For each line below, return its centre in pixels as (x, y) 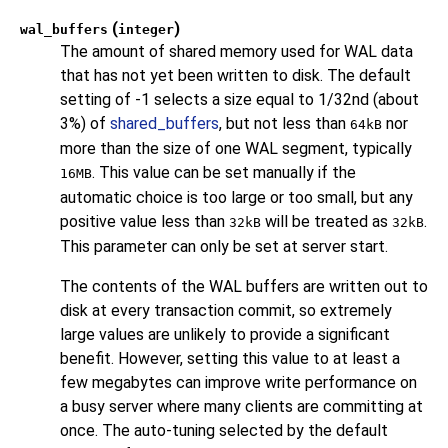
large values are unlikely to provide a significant (225, 335)
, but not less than (284, 124)
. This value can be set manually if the (224, 173)
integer (146, 30)
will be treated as (326, 222)
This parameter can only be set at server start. (224, 247)
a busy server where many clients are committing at (241, 407)
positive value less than (144, 222)
